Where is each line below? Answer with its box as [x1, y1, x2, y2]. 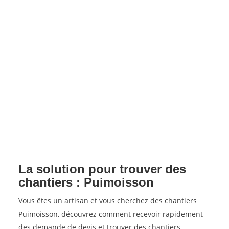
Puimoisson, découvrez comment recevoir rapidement [18, 209, 203, 219]
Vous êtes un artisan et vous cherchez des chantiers [18, 196, 197, 205]
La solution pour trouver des [18, 162, 186, 176]
